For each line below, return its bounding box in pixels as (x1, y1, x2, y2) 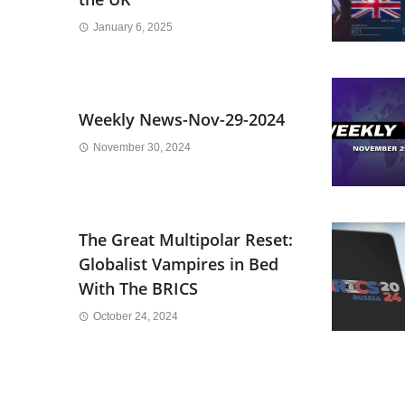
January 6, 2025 (92, 21, 173, 34)
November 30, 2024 (92, 141, 191, 155)
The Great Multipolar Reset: (79, 229, 293, 251)
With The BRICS (79, 278, 198, 300)
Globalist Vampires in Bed (79, 253, 278, 276)
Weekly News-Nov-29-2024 (79, 108, 285, 131)
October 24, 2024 (92, 310, 178, 324)
